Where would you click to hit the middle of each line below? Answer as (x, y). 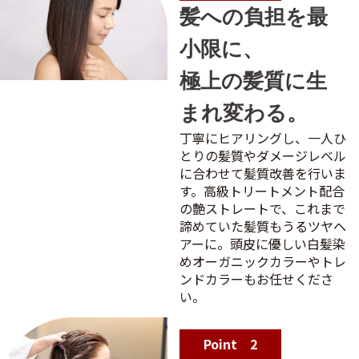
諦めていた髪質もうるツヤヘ (263, 226)
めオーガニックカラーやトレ (263, 261)
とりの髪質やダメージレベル (263, 155)
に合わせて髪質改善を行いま (263, 173)
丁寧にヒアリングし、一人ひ (263, 137)
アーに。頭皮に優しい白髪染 (263, 243)
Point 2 (231, 343)
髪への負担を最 (254, 16)
